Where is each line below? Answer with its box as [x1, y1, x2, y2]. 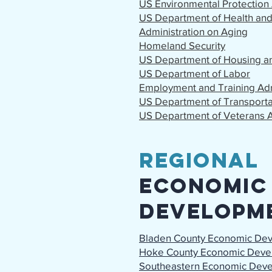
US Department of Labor [139, 67, 250, 79]
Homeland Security [139, 39, 225, 51]
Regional [139, 147, 258, 173]
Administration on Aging [139, 25, 248, 37]
